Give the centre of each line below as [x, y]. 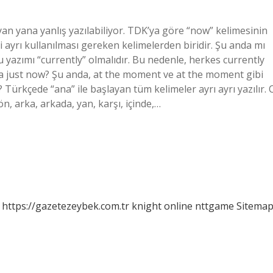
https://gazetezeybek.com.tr [66, 206]
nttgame [214, 206]
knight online [162, 206]
